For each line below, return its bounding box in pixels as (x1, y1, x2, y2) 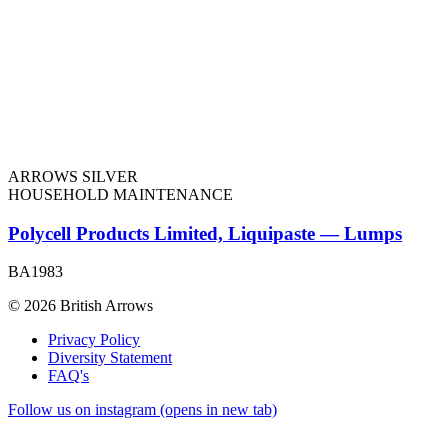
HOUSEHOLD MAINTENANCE (8, 185, 233, 203)
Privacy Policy (48, 331, 140, 349)
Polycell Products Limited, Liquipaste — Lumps (8, 222, 402, 244)
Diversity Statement (48, 349, 172, 367)
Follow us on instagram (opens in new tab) (8, 401, 277, 419)
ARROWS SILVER (8, 167, 138, 185)
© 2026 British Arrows (8, 297, 153, 315)
